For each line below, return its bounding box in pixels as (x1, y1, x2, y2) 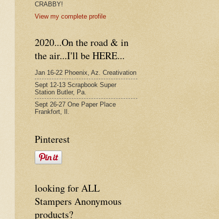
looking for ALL (35, 181, 100, 195)
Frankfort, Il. (35, 108, 69, 116)
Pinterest (35, 132, 70, 146)
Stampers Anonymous (35, 194, 122, 208)
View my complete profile (35, 12, 106, 20)
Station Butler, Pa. (35, 88, 87, 96)
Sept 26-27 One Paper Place (35, 101, 116, 109)
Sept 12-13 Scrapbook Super (35, 81, 116, 89)
